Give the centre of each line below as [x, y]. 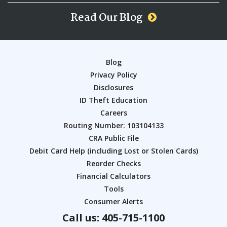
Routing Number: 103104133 [113, 125]
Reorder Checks [113, 163]
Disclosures [113, 87]
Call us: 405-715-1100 [113, 217]
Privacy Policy [113, 74]
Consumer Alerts [113, 201]
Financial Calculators [113, 176]
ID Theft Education [113, 100]
